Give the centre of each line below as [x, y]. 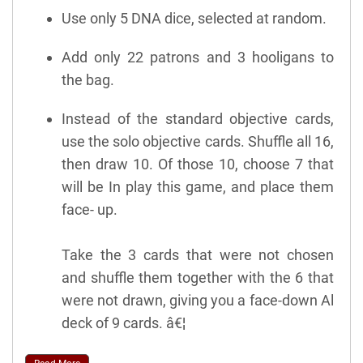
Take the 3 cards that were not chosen [198, 254]
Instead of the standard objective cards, [198, 118]
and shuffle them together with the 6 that [198, 277]
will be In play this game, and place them [198, 186]
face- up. [90, 209]
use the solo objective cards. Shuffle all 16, [198, 141]
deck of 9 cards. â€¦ [124, 322]
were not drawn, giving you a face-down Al [198, 300]
